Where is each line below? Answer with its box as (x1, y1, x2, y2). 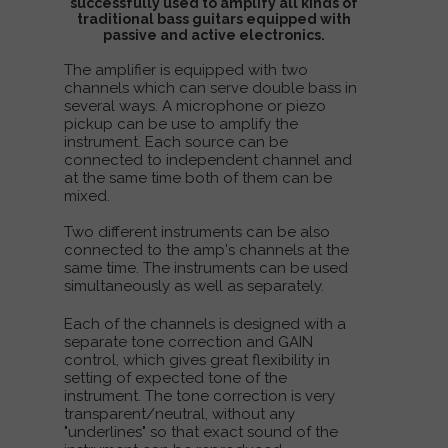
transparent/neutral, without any (64, 405, 295, 423)
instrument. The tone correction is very (64, 387, 335, 405)
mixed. (64, 187, 110, 205)
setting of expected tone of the (64, 369, 287, 387)
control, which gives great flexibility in (64, 351, 330, 369)
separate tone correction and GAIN (64, 333, 313, 351)
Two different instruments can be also (64, 223, 330, 241)
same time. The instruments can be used (64, 259, 348, 277)
